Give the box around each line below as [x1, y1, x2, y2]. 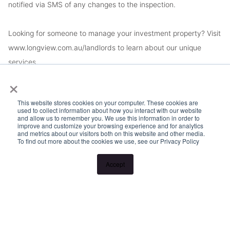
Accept [105, 160, 125, 168]
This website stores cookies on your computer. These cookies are [17, 98, 198, 107]
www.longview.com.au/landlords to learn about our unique [8, 43, 201, 52]
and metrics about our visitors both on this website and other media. [17, 129, 205, 138]
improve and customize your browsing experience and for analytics [17, 121, 203, 130]
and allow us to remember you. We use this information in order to [17, 113, 200, 122]
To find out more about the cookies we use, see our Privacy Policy [17, 137, 199, 145]
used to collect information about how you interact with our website [17, 106, 202, 114]
